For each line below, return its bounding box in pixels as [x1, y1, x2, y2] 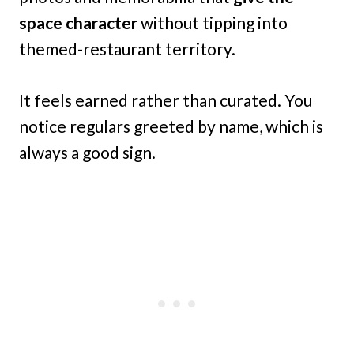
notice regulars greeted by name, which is [19, 116, 323, 137]
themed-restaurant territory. [19, 39, 235, 59]
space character [19, 13, 137, 33]
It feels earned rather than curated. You [19, 90, 312, 111]
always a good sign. [19, 142, 156, 163]
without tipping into [137, 13, 288, 33]
